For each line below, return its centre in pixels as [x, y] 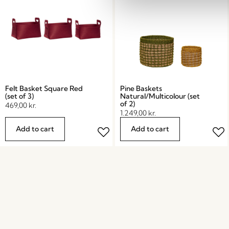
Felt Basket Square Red [44, 88]
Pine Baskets [141, 88]
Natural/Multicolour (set [160, 96]
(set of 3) [19, 96]
